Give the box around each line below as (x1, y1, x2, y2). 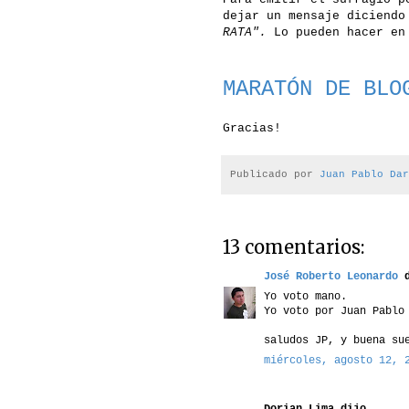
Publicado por (230, 168, 320, 180)
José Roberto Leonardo (264, 269, 398, 283)
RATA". (223, 26, 267, 40)
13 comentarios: (223, 235, 364, 258)
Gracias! (223, 121, 281, 136)
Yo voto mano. (264, 289, 347, 303)
